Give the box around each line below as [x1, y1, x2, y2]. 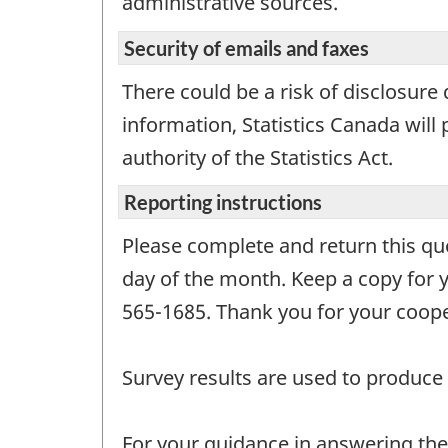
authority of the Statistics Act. [122, 143, 393, 171]
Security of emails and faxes [124, 35, 369, 60]
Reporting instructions [124, 190, 322, 215]
